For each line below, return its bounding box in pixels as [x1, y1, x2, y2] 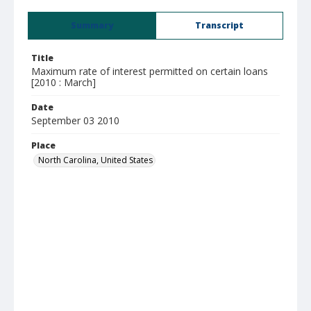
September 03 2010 [31, 114, 119, 127]
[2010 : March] [31, 76, 96, 89]
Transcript [195, 19, 244, 31]
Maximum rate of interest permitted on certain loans [31, 65, 268, 78]
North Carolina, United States [38, 154, 153, 166]
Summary [71, 19, 113, 31]
